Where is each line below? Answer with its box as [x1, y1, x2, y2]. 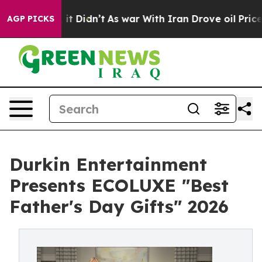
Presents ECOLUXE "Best [9, 174, 229, 196]
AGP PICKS [7, 13, 54, 24]
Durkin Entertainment [9, 153, 207, 175]
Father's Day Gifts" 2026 [9, 195, 229, 218]
